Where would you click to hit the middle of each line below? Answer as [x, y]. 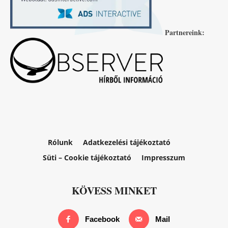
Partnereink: [185, 33]
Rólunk [60, 142]
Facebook [102, 219]
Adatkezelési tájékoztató [126, 142]
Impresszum [163, 157]
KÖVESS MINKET [114, 190]
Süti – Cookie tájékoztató [87, 157]
